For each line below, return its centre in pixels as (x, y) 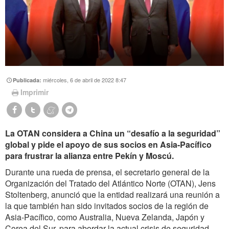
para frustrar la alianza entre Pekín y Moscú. (89, 156)
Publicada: (28, 80)
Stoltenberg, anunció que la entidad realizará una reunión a (112, 195)
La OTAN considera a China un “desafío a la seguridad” (113, 133)
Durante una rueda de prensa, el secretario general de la (107, 172)
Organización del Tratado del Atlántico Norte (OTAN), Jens (110, 184)
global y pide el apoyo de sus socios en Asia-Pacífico (108, 145)
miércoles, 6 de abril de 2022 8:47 (85, 79)
